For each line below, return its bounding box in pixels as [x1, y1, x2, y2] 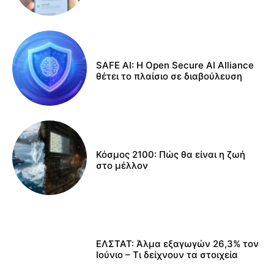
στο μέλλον [96, 159, 149, 171]
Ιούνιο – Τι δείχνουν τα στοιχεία [96, 249, 239, 261]
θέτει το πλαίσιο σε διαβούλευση [96, 70, 243, 82]
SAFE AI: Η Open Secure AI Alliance [96, 59, 254, 71]
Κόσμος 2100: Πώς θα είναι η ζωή [96, 148, 246, 160]
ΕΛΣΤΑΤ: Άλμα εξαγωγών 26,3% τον [96, 238, 259, 250]
